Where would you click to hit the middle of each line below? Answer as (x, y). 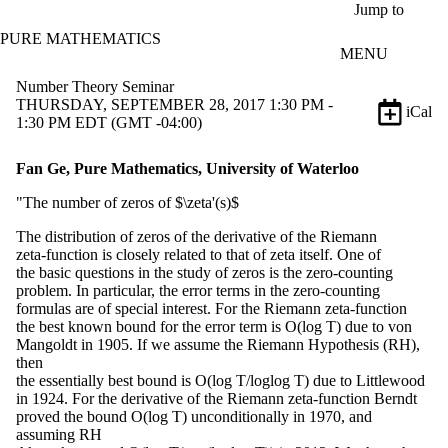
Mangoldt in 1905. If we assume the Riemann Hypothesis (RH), (218, 344)
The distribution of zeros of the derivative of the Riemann (196, 236)
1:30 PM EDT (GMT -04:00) (109, 122)
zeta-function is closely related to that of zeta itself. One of (198, 254)
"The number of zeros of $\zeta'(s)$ (127, 202)
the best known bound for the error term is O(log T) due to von (214, 326)
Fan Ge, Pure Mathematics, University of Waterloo (187, 168)
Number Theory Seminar (95, 86)
